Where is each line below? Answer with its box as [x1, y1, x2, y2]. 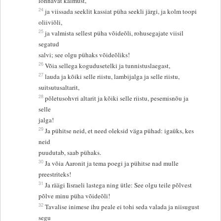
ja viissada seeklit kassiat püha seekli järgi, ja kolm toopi [45, 7, 197, 16]
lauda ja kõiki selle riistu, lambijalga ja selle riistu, [45, 72, 182, 81]
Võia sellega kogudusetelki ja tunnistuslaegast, [45, 61, 171, 71]
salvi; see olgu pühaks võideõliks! [38, 50, 130, 60]
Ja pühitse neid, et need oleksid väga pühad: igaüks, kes [45, 126, 194, 136]
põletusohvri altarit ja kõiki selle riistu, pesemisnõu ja [45, 94, 189, 103]
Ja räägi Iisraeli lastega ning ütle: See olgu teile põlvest [45, 181, 194, 190]
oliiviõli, [38, 18, 63, 27]
